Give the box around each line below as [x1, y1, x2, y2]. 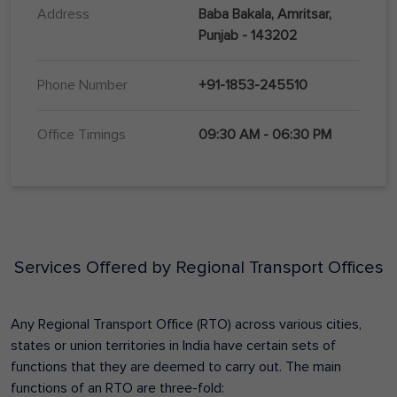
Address [37, 7, 90, 22]
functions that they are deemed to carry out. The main [11, 360, 341, 375]
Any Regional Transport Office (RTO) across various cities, [11, 317, 362, 332]
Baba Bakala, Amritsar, [198, 7, 331, 22]
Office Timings [37, 128, 126, 143]
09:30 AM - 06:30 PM [198, 128, 331, 143]
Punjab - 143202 [198, 28, 297, 43]
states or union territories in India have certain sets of [11, 339, 336, 354]
